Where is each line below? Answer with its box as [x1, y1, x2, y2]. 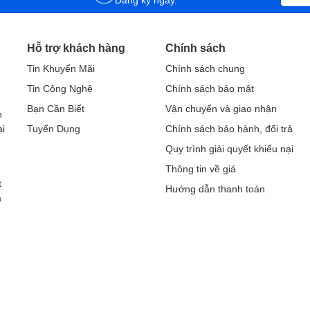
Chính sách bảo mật [165, 82, 254, 94]
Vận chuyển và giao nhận [165, 102, 277, 114]
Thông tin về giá [165, 163, 236, 174]
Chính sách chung [165, 62, 245, 74]
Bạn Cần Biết [27, 102, 84, 114]
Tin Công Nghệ [27, 82, 93, 94]
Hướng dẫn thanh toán [165, 183, 265, 194]
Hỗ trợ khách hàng [27, 41, 125, 54]
